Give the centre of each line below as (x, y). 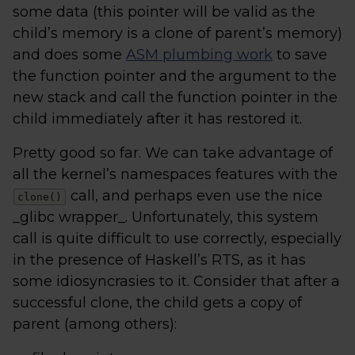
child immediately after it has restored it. (157, 119)
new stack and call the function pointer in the (175, 97)
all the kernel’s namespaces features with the (175, 174)
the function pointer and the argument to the (175, 76)
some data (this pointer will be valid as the (164, 12)
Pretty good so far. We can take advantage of (173, 153)
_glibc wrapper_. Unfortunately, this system (166, 217)
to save (300, 55)
